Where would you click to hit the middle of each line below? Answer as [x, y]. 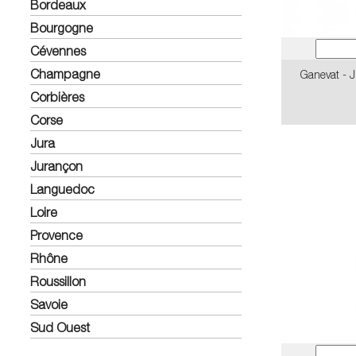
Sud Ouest [60, 327]
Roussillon [58, 281]
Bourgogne [62, 27]
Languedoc [62, 189]
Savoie [49, 304]
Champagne [65, 74]
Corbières [57, 97]
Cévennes [58, 50]
